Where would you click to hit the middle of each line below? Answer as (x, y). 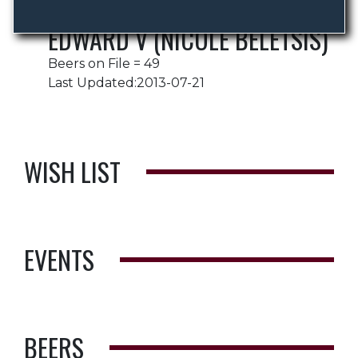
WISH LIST (72, 171)
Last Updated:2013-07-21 (126, 83)
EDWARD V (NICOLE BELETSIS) (188, 39)
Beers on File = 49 (104, 64)
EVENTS (59, 259)
